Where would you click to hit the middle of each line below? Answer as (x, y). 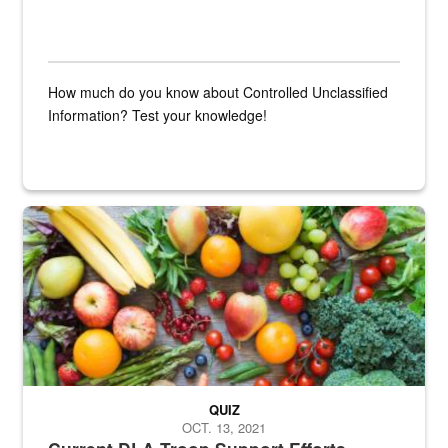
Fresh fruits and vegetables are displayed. (155, 215)
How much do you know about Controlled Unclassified (218, 92)
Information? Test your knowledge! (157, 115)
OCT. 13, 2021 (224, 428)
